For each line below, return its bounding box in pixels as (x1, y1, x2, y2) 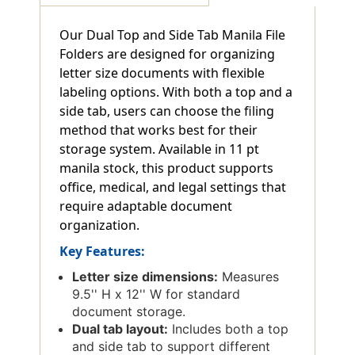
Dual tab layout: (72, 321, 169, 338)
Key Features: (59, 242, 145, 261)
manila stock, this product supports (59, 159, 273, 177)
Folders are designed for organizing (59, 45, 275, 63)
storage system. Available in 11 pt (59, 140, 259, 158)
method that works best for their (59, 121, 258, 139)
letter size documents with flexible (59, 64, 265, 82)
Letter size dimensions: (72, 269, 219, 285)
